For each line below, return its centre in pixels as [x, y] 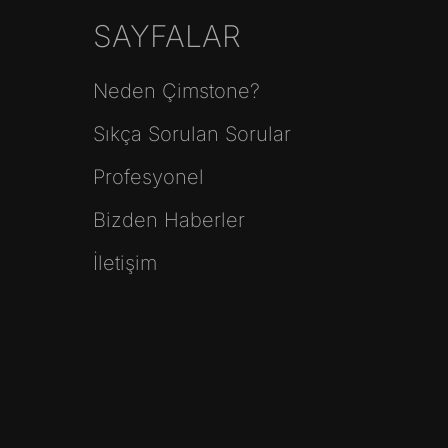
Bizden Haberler [168, 220]
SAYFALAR [166, 36]
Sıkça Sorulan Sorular [191, 134]
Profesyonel [148, 177]
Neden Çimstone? [176, 91]
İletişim [124, 263]
